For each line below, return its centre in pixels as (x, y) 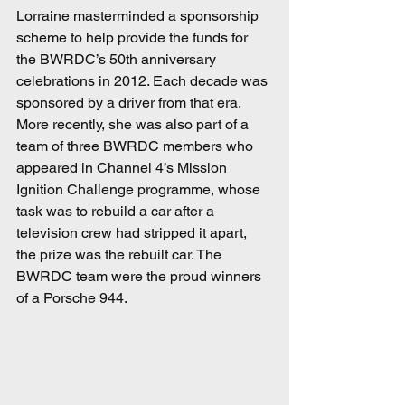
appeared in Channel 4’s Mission (123, 168)
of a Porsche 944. (72, 298)
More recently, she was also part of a (134, 125)
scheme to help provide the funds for (134, 38)
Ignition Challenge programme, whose (140, 190)
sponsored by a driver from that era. (130, 103)
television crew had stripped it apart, (133, 233)
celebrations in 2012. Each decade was (144, 81)
